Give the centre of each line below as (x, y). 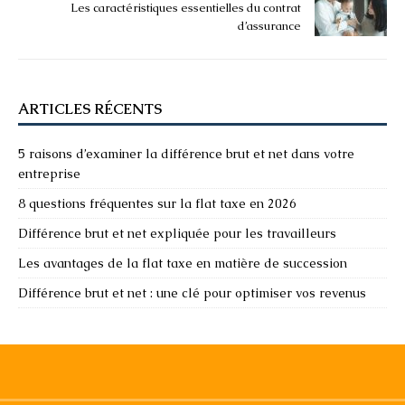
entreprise (49, 173)
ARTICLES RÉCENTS (90, 108)
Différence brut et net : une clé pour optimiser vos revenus (192, 292)
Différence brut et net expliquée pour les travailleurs (177, 233)
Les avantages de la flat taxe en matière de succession (183, 263)
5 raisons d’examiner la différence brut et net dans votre (186, 153)
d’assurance (269, 25)
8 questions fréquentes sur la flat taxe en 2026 (157, 203)
